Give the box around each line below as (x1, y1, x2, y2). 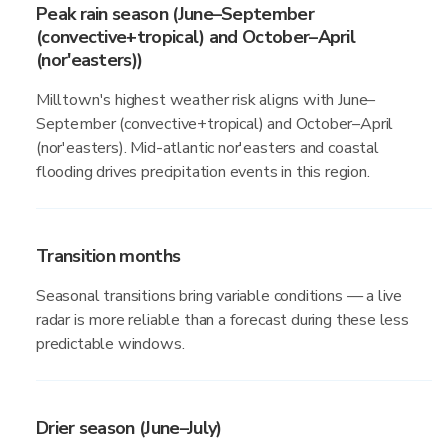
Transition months (36, 244, 181, 268)
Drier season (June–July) (36, 416, 222, 440)
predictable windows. (36, 333, 185, 355)
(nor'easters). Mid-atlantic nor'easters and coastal (36, 137, 379, 159)
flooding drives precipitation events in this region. (36, 161, 370, 183)
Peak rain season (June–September (36, 2, 314, 26)
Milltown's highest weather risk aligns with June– (36, 89, 376, 111)
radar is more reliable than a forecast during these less (36, 309, 409, 331)
